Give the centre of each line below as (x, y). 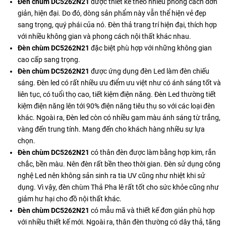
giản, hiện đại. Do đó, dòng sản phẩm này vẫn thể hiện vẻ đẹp (112, 13)
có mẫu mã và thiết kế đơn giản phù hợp (153, 210)
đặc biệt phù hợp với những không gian (151, 48)
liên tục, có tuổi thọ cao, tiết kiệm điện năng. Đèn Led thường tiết (117, 94)
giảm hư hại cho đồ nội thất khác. (70, 199)
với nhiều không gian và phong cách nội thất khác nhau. (104, 36)
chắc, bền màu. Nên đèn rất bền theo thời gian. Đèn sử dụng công (119, 164)
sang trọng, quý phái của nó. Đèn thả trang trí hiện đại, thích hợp (117, 24)
